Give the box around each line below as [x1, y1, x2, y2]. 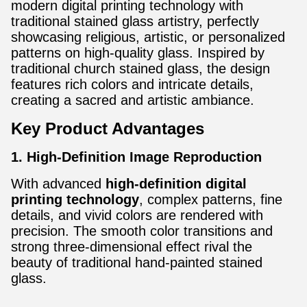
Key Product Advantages [11, 119, 204, 138]
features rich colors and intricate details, [11, 77, 254, 92]
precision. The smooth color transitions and [11, 223, 273, 238]
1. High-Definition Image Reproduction [11, 149, 262, 164]
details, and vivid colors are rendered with [11, 208, 263, 223]
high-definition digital [106, 176, 247, 191]
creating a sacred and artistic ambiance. [11, 93, 258, 108]
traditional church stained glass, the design [11, 61, 270, 76]
